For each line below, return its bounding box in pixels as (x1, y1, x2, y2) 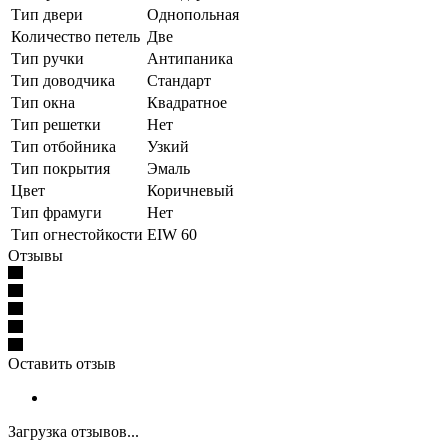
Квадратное (147, 93, 227, 111)
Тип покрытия (11, 159, 110, 177)
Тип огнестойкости (11, 225, 143, 243)
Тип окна (11, 93, 75, 111)
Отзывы (8, 246, 63, 264)
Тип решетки (11, 115, 101, 133)
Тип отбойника (11, 137, 116, 155)
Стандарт (147, 71, 211, 89)
